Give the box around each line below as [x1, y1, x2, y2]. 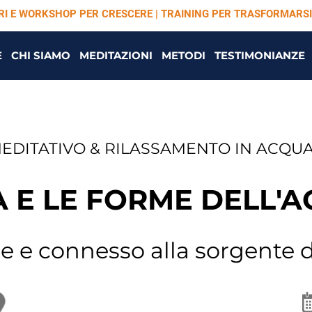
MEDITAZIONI [79, 49, 153, 62]
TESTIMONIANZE [214, 49, 305, 62]
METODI [161, 49, 205, 62]
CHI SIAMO [10, 49, 70, 62]
